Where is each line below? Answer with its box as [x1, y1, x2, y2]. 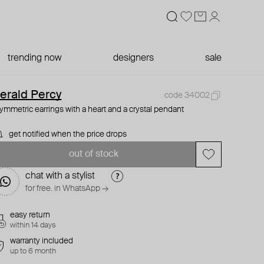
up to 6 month [10, 247, 57, 255]
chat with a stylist [25, 171, 95, 181]
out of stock [68, 150, 118, 159]
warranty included [10, 237, 74, 245]
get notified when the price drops [9, 130, 127, 138]
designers [113, 54, 154, 63]
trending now [8, 54, 62, 63]
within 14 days [10, 222, 57, 229]
